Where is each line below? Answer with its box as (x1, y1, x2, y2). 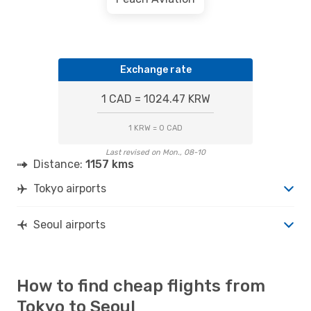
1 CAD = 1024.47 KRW (101, 92, 210, 106)
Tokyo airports (33, 181, 106, 195)
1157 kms (85, 157, 134, 171)
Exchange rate (119, 63, 192, 76)
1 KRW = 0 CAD (128, 123, 183, 133)
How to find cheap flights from (17, 276, 265, 296)
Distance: (33, 157, 85, 171)
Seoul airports (33, 217, 106, 231)
